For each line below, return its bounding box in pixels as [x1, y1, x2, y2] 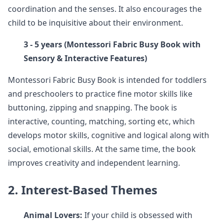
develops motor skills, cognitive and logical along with [8, 130, 209, 141]
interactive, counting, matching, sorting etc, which [8, 116, 195, 127]
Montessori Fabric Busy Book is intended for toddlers [8, 74, 207, 85]
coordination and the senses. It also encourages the [8, 3, 202, 14]
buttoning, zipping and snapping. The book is [8, 102, 177, 113]
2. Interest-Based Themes [8, 182, 157, 198]
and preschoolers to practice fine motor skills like [8, 88, 192, 99]
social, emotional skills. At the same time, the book [8, 144, 196, 154]
